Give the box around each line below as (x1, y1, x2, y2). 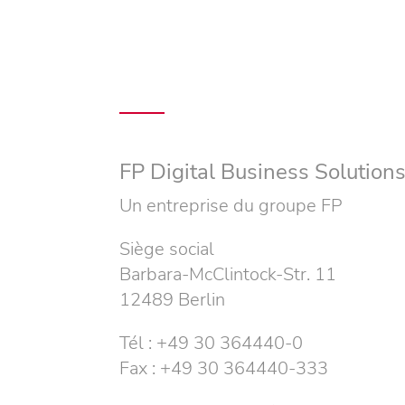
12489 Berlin (119, 287, 225, 312)
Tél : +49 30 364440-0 (119, 331, 303, 355)
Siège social (119, 237, 214, 261)
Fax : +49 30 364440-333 (119, 356, 328, 381)
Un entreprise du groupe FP (119, 193, 342, 218)
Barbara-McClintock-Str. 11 (119, 262, 336, 287)
